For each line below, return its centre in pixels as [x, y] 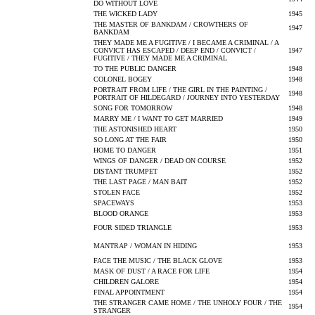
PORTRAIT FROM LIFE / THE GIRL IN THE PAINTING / [180, 90]
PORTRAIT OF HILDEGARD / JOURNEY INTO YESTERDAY [187, 97]
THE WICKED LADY [126, 14]
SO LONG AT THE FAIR [130, 140]
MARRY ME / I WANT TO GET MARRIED [158, 118]
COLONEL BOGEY [123, 79]
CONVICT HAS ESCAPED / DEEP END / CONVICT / [175, 50]
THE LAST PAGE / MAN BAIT [140, 182]
